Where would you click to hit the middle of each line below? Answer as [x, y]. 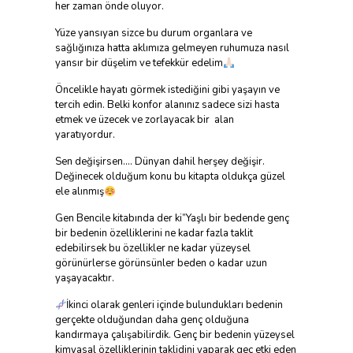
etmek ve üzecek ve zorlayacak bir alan [144, 120]
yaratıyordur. [86, 135]
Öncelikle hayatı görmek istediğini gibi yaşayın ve [167, 90]
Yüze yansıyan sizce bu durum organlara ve [153, 33]
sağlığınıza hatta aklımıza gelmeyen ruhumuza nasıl [172, 48]
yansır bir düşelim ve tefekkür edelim [139, 63]
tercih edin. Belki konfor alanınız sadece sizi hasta [167, 105]
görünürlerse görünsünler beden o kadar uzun [161, 264]
